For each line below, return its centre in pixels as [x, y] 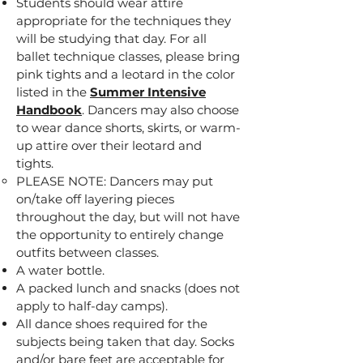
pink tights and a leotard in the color [126, 75]
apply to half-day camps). [92, 306]
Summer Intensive [148, 92]
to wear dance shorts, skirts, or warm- [128, 128]
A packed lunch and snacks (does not [128, 288]
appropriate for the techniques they [124, 21]
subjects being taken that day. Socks [125, 342]
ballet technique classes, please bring [128, 57]
